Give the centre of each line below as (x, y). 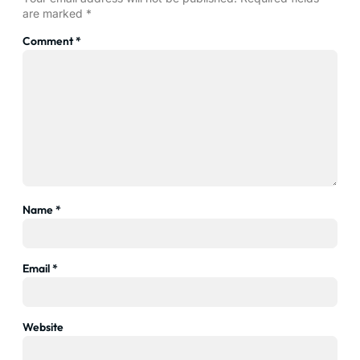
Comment (49, 41)
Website (43, 327)
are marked (54, 13)
